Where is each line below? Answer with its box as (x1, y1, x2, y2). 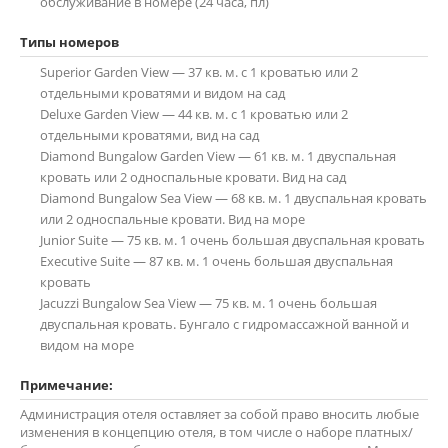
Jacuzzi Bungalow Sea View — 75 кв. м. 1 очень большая (40, 294, 377, 312)
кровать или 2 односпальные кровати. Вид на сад (40, 168, 346, 186)
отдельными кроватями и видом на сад (40, 84, 285, 102)
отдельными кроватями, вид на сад (40, 126, 259, 144)
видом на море (40, 336, 134, 354)
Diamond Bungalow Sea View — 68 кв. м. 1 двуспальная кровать (40, 189, 427, 207)
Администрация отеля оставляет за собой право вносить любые (20, 405, 419, 423)
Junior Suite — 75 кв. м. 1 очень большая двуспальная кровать (40, 231, 425, 249)
